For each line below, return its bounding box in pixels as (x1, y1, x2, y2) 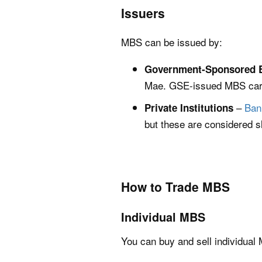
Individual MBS (121, 209, 205, 225)
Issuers (121, 4, 165, 22)
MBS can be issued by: (121, 35, 222, 49)
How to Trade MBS (121, 178, 230, 195)
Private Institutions (144, 101, 233, 115)
